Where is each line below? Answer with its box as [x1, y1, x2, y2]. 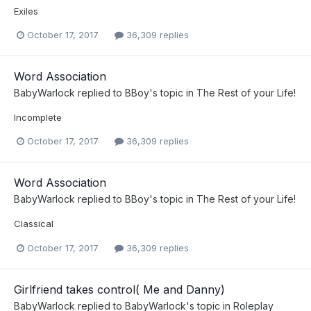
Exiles [14, 6, 38, 17]
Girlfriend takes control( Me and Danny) [14, 282, 225, 296]
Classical [14, 218, 53, 230]
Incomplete [14, 112, 62, 124]
